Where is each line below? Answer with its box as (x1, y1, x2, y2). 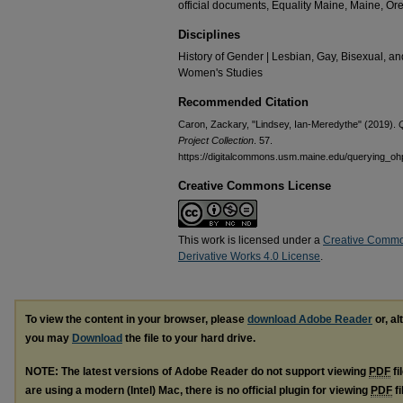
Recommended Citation (178, 95, 309, 109)
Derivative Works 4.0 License (178, 250, 320, 263)
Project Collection (178, 135, 254, 146)
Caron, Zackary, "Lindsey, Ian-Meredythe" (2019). (178, 119, 399, 130)
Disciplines (178, 28, 240, 41)
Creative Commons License (178, 179, 331, 193)
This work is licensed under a (178, 234, 323, 246)
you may (25, 332, 72, 345)
